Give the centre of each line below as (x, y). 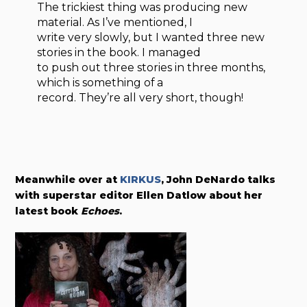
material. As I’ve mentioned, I (115, 22)
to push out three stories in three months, (151, 67)
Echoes (100, 211)
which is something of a (100, 82)
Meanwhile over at (68, 179)
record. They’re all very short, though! (140, 97)
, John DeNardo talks (219, 179)
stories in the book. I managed (119, 52)
